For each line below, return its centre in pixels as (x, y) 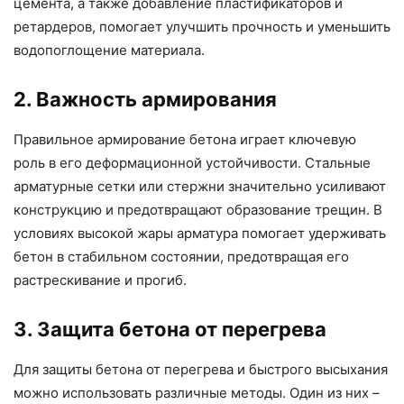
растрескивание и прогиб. (100, 280)
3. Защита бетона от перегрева (170, 330)
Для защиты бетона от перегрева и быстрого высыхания (201, 370)
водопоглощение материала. (109, 50)
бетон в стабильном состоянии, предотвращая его (181, 257)
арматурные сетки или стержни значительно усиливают (200, 187)
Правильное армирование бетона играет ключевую (185, 140)
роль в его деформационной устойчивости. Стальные (192, 163)
